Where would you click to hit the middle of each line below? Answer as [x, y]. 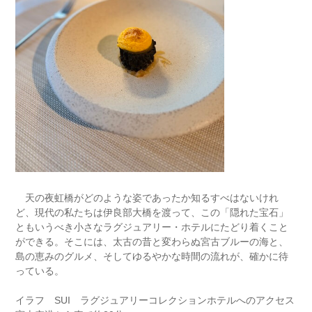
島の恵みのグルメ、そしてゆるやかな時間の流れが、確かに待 [152, 256]
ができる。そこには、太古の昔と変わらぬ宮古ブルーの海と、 [152, 242]
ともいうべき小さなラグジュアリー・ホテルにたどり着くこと [152, 227]
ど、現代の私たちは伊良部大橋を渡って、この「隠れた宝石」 [152, 212]
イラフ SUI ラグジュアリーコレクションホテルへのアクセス [155, 300]
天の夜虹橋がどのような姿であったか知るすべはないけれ [147, 198]
